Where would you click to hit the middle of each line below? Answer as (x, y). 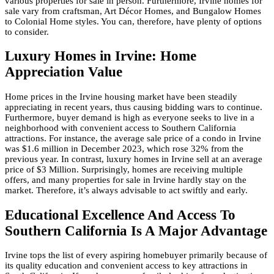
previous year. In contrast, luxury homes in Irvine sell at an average (134, 159)
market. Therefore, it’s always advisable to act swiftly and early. (126, 190)
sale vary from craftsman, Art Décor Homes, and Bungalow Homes (133, 11)
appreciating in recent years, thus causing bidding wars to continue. (134, 107)
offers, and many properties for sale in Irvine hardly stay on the (126, 180)
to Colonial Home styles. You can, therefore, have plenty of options (133, 21)
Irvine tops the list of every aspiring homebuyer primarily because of (136, 255)
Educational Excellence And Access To (120, 215)
